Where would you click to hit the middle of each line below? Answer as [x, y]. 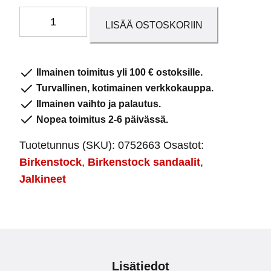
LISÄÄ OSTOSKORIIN [154, 25]
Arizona [37, 15]
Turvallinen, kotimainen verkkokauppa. [124, 88]
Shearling [42, 32]
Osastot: [184, 145]
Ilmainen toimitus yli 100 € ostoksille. [118, 73]
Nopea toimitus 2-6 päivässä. [101, 119]
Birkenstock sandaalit [144, 162]
